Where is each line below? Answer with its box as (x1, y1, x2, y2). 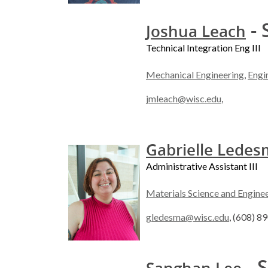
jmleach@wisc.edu (146, 93, 221, 105)
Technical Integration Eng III (146, 42, 261, 54)
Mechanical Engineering (146, 69, 244, 81)
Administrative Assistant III (146, 160, 258, 172)
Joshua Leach (146, 21, 246, 42)
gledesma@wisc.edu (146, 211, 229, 223)
